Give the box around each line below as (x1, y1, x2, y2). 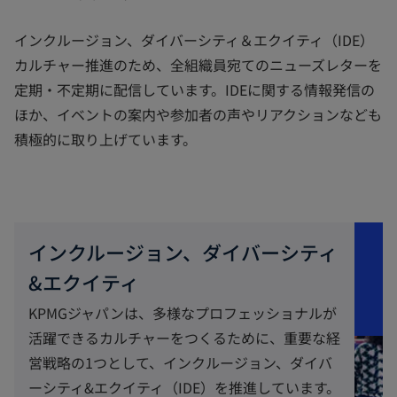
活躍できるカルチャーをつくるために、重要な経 (28, 327, 340, 349)
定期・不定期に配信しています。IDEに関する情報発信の (14, 79, 375, 101)
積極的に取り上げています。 (14, 128, 197, 151)
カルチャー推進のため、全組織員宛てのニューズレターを (14, 54, 382, 76)
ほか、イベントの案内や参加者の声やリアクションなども (14, 104, 382, 126)
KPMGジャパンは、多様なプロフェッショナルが (28, 302, 337, 324)
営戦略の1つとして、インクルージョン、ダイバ (28, 352, 332, 374)
